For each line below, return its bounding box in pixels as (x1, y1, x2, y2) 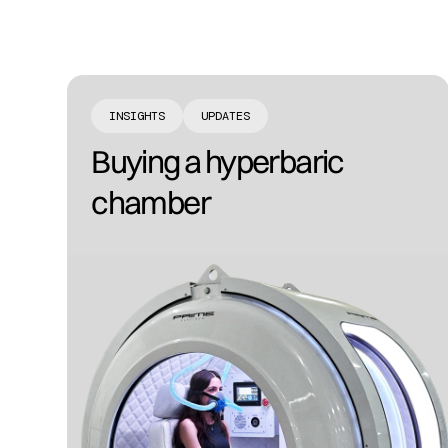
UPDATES (201, 108, 251, 124)
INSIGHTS (109, 108, 166, 124)
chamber (91, 183, 210, 222)
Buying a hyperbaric (91, 142, 344, 181)
